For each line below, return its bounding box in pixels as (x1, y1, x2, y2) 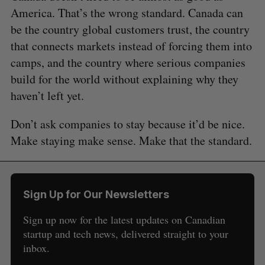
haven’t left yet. (10, 87, 84, 104)
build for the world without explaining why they (10, 70, 238, 87)
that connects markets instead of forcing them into (10, 37, 252, 54)
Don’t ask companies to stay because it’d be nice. (10, 115, 245, 132)
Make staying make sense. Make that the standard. (10, 132, 252, 148)
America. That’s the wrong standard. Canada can (10, 4, 243, 21)
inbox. (22, 240, 50, 255)
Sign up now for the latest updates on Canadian (22, 212, 225, 227)
